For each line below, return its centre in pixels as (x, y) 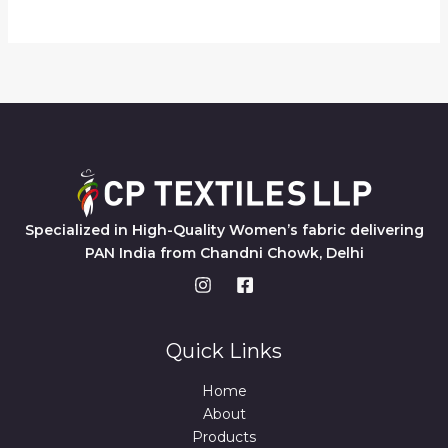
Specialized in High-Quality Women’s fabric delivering (224, 229)
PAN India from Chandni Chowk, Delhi (224, 252)
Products (224, 436)
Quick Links (224, 350)
